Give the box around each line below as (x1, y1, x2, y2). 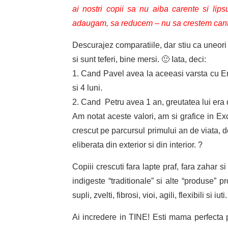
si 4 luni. (72, 83, 102, 93)
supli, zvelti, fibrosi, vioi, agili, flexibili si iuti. (72, 191, 227, 200)
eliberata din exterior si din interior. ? (72, 140, 203, 150)
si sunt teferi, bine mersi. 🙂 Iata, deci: (72, 55, 206, 64)
